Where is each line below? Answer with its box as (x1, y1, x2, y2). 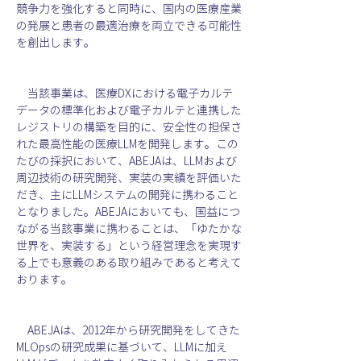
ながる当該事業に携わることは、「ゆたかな (16, 222, 242, 234)
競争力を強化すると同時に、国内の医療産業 (16, 2, 242, 15)
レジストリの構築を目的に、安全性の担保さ (16, 121, 242, 133)
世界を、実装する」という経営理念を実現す (16, 239, 242, 251)
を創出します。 (16, 36, 95, 48)
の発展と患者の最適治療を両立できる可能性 (16, 19, 242, 31)
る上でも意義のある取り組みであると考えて (16, 256, 242, 268)
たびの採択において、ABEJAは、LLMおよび (16, 155, 237, 167)
